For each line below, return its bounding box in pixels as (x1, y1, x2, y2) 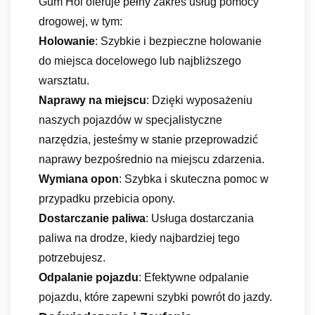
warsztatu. (39, 74, 89, 86)
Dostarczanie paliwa (39, 212, 146, 224)
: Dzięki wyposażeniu (146, 94, 252, 106)
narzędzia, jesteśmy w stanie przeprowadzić (39, 133, 258, 146)
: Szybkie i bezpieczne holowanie (95, 34, 262, 47)
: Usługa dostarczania (146, 212, 254, 224)
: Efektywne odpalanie (139, 271, 249, 283)
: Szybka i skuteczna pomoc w (119, 172, 269, 185)
